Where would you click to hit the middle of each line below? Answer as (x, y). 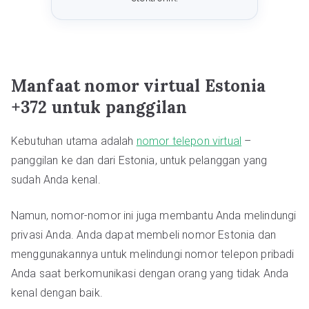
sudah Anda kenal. (56, 180)
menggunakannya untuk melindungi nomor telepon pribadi (153, 254)
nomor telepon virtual (189, 141)
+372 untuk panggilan (99, 107)
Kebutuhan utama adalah (74, 141)
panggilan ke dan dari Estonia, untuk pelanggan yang (139, 160)
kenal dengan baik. (57, 293)
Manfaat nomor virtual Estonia (139, 86)
